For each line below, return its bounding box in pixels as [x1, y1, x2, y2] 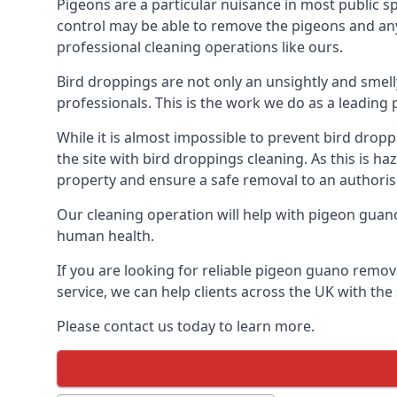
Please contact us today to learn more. [57, 316, 315, 336]
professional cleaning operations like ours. [57, 37, 343, 57]
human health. [57, 226, 154, 245]
